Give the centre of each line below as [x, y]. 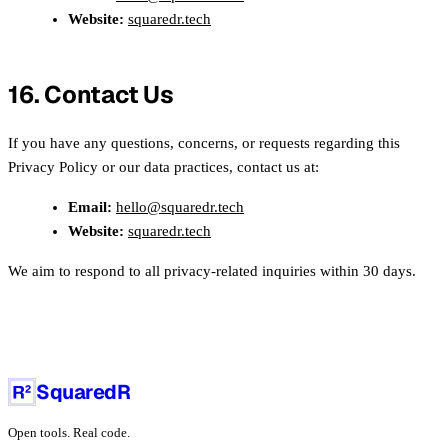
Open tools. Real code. [69, 432]
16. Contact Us [91, 94]
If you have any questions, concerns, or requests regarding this [204, 142]
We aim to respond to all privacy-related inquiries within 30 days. [212, 270]
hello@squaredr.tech [180, 206]
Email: [90, 206]
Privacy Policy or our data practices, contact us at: [163, 166]
